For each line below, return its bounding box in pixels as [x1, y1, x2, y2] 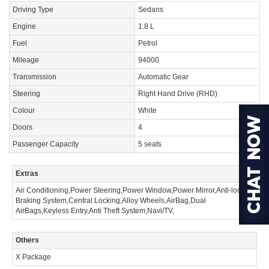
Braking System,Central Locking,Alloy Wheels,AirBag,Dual [16, 196, 206, 205]
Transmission [13, 73, 56, 82]
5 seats [138, 140, 162, 149]
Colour [13, 106, 35, 115]
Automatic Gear [138, 73, 189, 82]
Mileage [13, 56, 39, 65]
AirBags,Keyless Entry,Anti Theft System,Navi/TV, [16, 207, 174, 216]
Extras [16, 169, 38, 178]
